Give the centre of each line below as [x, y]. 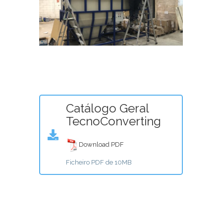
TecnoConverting [113, 121]
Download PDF [101, 145]
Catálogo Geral [107, 109]
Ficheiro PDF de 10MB [99, 163]
